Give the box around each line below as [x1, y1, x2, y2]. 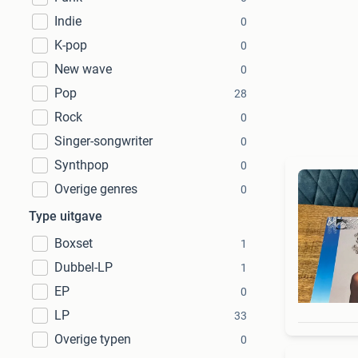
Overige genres [54, 181, 137, 197]
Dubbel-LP [54, 260, 113, 275]
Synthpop [54, 157, 109, 173]
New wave [54, 62, 112, 77]
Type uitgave [29, 209, 102, 224]
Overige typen [54, 332, 131, 347]
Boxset [54, 236, 93, 251]
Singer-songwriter [54, 133, 153, 149]
